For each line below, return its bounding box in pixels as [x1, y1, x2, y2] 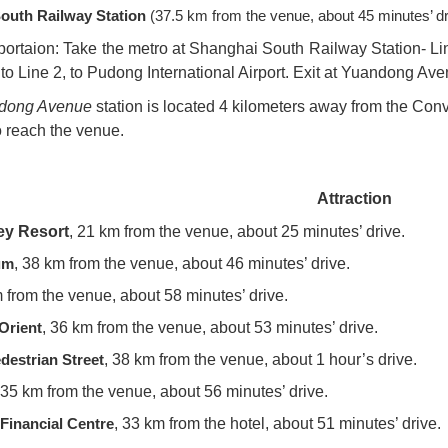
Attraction [316, 190, 392, 208]
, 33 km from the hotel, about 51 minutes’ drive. [114, 415, 441, 433]
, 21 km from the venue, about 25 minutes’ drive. [69, 223, 405, 241]
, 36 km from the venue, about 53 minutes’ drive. [42, 319, 378, 337]
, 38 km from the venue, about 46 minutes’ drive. [14, 255, 350, 273]
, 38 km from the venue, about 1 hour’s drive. [104, 351, 417, 369]
